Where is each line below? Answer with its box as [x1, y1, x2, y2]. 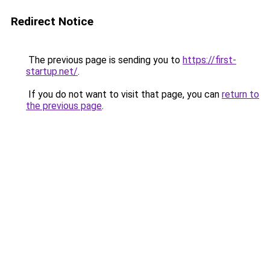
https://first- [183, 54, 236, 66]
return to [222, 89, 259, 100]
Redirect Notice [11, 14, 93, 28]
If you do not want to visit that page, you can [26, 89, 222, 100]
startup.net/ [26, 66, 78, 77]
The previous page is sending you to [26, 54, 183, 66]
